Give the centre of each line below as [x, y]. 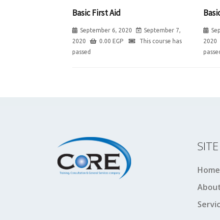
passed [82, 52]
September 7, [162, 30]
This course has [160, 41]
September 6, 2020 [106, 30]
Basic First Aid [96, 13]
